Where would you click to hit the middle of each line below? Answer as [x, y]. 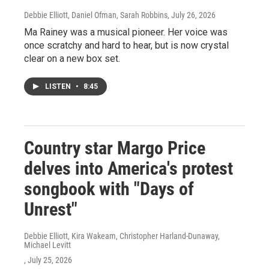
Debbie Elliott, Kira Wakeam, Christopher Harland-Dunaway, [122, 236]
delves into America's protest [128, 169]
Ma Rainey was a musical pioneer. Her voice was [126, 32]
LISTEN [59, 87]
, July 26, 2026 [192, 15]
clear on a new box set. [72, 59]
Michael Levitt [47, 245]
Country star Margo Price [115, 148]
